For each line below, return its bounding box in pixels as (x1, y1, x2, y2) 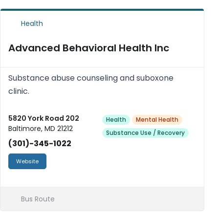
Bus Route (19, 194, 55, 204)
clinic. (8, 86, 29, 97)
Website (16, 157, 39, 165)
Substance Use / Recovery (106, 129, 185, 137)
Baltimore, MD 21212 (8, 124, 73, 133)
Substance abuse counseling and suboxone (8, 72, 174, 84)
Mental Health (136, 115, 178, 124)
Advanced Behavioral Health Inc (8, 41, 169, 55)
